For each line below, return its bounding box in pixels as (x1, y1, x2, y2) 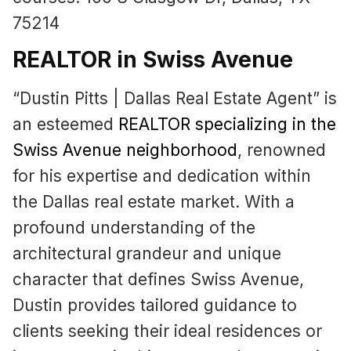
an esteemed (13, 114, 118, 135)
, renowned (237, 140, 326, 161)
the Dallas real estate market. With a (13, 192, 295, 212)
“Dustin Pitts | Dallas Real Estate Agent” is (13, 89, 337, 109)
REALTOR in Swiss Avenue (13, 46, 293, 74)
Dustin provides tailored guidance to (13, 295, 297, 316)
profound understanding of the (13, 218, 255, 238)
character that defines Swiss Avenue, (13, 270, 304, 290)
